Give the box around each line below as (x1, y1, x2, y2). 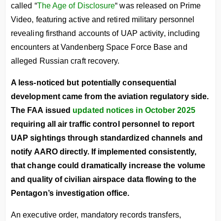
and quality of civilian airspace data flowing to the (11, 175, 197, 184)
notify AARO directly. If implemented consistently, (11, 147, 196, 156)
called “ (11, 1, 37, 10)
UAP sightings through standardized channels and (11, 134, 203, 142)
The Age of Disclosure (37, 1, 115, 10)
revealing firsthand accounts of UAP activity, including (11, 29, 200, 37)
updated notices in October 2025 (73, 106, 195, 114)
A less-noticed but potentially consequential (11, 78, 177, 87)
